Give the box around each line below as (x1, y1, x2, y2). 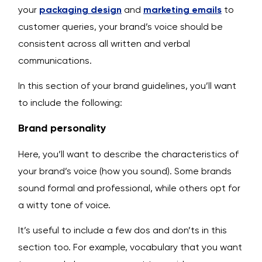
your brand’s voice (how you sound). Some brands (18, 165, 232, 177)
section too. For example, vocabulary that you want (18, 242, 242, 253)
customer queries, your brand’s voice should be (18, 20, 223, 32)
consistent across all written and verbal (18, 37, 190, 49)
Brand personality (18, 121, 106, 135)
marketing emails (143, 4, 222, 15)
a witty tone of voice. (18, 199, 111, 211)
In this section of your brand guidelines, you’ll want (18, 80, 236, 92)
